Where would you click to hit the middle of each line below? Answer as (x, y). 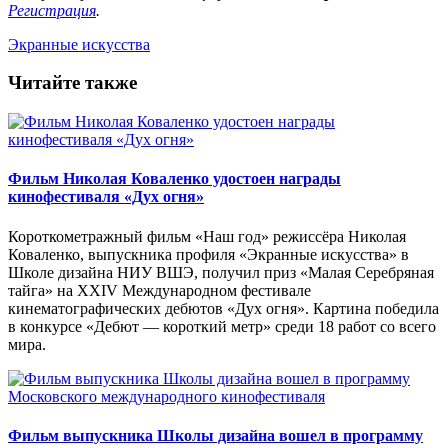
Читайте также (72, 83)
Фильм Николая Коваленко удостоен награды (174, 179)
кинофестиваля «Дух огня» (106, 197)
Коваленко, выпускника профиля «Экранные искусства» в (208, 254)
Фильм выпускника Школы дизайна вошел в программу (215, 435)
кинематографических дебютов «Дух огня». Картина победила (223, 308)
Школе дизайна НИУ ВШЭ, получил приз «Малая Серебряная (221, 272)
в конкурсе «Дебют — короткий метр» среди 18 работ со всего (222, 326)
